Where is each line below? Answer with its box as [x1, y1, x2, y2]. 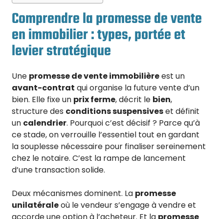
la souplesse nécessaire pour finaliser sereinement [12, 141, 206, 153]
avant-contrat [12, 82, 75, 94]
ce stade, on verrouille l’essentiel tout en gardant [12, 129, 199, 141]
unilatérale [12, 199, 59, 211]
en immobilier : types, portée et [12, 23, 185, 46]
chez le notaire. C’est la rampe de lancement [12, 153, 186, 164]
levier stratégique [12, 40, 111, 63]
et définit [163, 106, 199, 117]
